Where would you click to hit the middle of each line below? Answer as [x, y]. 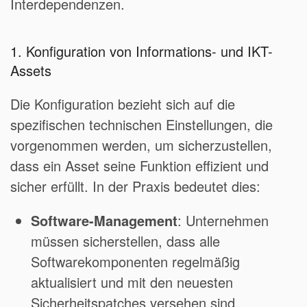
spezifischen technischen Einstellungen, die [142, 125]
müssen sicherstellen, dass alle [125, 241]
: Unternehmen [223, 221]
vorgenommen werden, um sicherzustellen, [141, 145]
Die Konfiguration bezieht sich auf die [123, 104]
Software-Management [104, 221]
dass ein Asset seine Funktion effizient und [139, 166]
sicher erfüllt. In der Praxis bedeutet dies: [135, 186]
